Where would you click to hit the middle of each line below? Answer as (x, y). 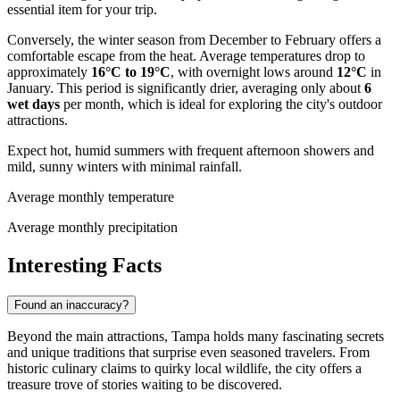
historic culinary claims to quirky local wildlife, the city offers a (184, 368)
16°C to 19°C (131, 71)
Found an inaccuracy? (71, 304)
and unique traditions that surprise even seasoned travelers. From (188, 352)
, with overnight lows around (254, 71)
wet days (33, 104)
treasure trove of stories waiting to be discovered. (145, 384)
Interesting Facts (84, 265)
